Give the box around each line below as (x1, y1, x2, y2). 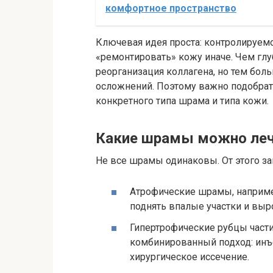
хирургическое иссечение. (130, 251, 249, 263)
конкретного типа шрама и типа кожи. (96, 94, 269, 107)
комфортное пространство (105, 2, 236, 14)
